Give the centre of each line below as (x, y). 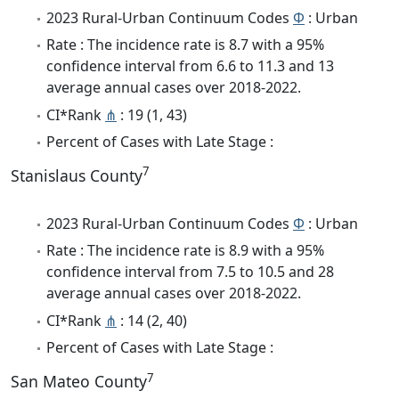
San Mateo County (79, 382)
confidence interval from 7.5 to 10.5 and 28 (190, 272)
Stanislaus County (77, 175)
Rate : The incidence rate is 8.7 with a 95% (185, 45)
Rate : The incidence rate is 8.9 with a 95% (185, 251)
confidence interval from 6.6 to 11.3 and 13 (190, 66)
